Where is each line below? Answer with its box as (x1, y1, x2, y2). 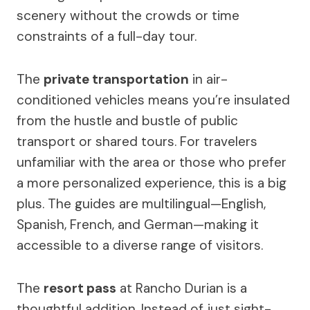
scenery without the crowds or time (17, 7, 239, 25)
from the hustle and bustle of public (17, 112, 238, 130)
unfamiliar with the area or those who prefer (17, 154, 286, 172)
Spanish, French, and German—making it (17, 216, 259, 234)
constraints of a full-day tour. (17, 28, 197, 46)
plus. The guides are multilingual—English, (17, 195, 266, 213)
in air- (189, 71, 228, 89)
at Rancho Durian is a (116, 280, 247, 298)
